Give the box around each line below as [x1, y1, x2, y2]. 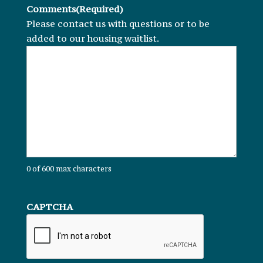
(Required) [75, 2, 123, 15]
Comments [26, 2, 76, 15]
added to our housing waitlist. [26, 32, 159, 44]
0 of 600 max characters [26, 164, 112, 173]
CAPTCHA [26, 200, 73, 213]
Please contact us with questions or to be [26, 17, 210, 29]
